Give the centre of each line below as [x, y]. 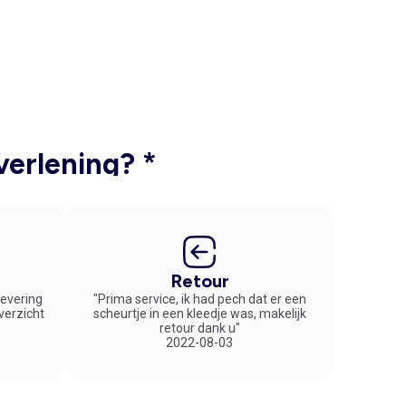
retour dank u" [199, 328]
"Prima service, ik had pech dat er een [199, 299]
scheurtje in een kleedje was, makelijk [199, 313]
